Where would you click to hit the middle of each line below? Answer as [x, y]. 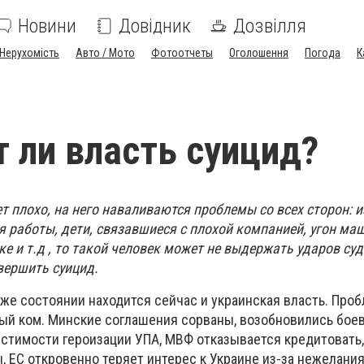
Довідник [155, 26]
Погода [323, 53]
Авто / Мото [105, 53]
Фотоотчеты [182, 53]
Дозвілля [270, 26]
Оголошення [259, 53]
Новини [47, 26]
